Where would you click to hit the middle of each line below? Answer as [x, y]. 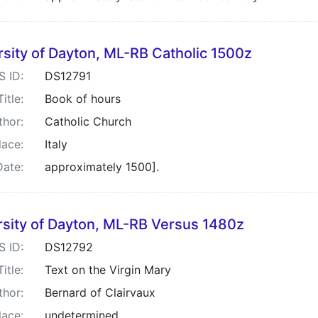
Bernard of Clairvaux [100, 292]
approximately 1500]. [102, 167]
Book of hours [83, 99]
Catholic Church [88, 121]
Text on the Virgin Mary [108, 270]
